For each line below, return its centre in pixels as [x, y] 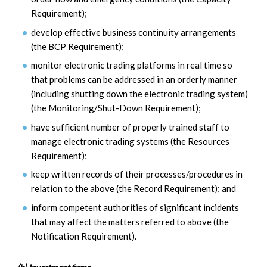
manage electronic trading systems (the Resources [130, 141]
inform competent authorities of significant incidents [135, 207]
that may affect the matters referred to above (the [130, 221]
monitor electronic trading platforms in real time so [132, 65]
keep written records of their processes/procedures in [137, 174]
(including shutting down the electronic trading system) [139, 94]
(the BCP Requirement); [77, 46]
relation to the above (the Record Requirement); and [133, 189]
